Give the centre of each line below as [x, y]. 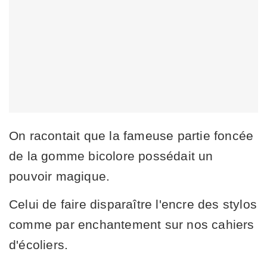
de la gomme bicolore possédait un [111, 156]
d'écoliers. [39, 244]
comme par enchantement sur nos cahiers [132, 224]
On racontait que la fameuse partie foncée [131, 135]
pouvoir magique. [60, 176]
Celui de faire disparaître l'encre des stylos [133, 204]
